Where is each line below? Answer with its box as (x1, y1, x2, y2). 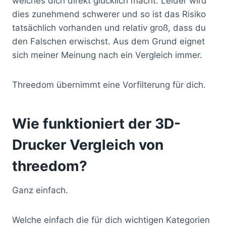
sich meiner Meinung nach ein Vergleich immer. (12, 49, 202, 60)
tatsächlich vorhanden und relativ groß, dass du (12, 22, 206, 33)
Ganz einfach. (12, 185, 68, 195)
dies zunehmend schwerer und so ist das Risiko (12, 9, 206, 19)
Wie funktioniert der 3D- (12, 115, 181, 132)
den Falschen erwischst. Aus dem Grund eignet (12, 36, 205, 46)
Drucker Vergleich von (12, 136, 163, 153)
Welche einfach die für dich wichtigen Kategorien (12, 214, 210, 225)
